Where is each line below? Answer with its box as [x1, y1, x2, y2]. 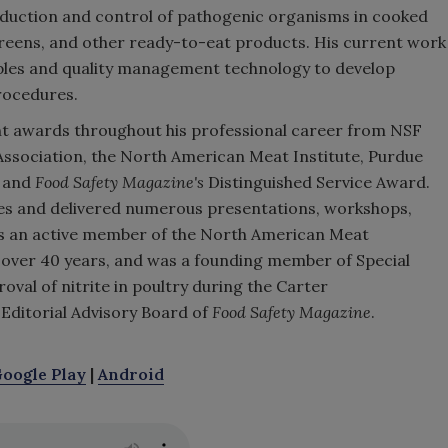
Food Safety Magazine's [35, 171, 204, 192]
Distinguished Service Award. [204, 171, 430, 192]
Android [98, 363, 164, 384]
